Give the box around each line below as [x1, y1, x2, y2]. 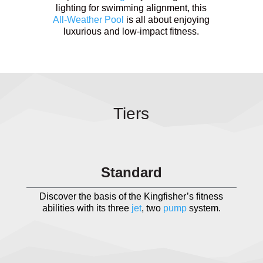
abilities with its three [42, 203, 131, 213]
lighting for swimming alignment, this [56, 3, 207, 13]
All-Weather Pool [53, 15, 124, 25]
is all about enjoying [124, 15, 210, 25]
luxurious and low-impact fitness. [63, 26, 200, 36]
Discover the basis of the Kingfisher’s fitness [39, 191, 224, 201]
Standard [100, 164, 162, 180]
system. [186, 203, 221, 213]
